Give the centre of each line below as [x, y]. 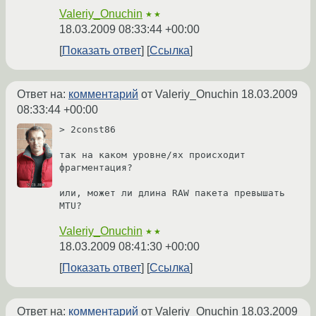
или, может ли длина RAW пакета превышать [172, 193]
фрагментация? [96, 168]
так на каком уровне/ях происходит [152, 155]
